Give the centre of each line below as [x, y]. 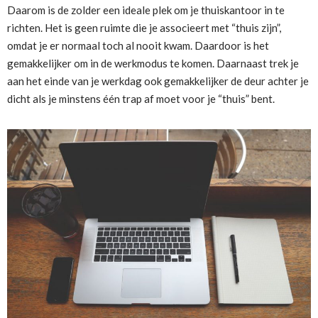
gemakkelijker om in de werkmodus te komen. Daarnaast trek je [153, 64]
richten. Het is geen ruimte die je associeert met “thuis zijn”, [144, 28]
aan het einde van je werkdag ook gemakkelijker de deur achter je [158, 81]
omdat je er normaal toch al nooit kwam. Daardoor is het [138, 46]
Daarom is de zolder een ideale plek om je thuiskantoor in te [146, 10]
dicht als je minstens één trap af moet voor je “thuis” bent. [141, 99]
